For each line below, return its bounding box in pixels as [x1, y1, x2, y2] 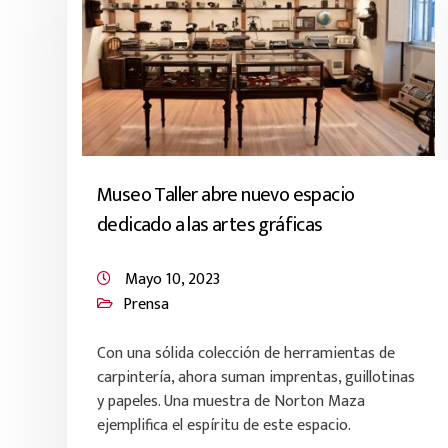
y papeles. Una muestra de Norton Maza [97, 388, 365, 415]
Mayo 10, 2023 [125, 266, 220, 293]
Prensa [123, 291, 169, 318]
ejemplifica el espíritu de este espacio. [97, 412, 351, 439]
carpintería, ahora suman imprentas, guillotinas [97, 364, 415, 391]
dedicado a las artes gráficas [97, 208, 323, 242]
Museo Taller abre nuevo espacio [97, 178, 355, 212]
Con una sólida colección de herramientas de [97, 340, 395, 367]
